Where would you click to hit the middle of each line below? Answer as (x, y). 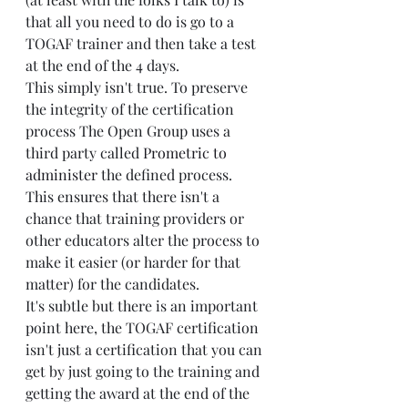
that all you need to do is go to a (132, 22)
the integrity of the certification (132, 109)
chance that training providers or (137, 219)
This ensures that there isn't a (124, 197)
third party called (84, 153)
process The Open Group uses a (130, 131)
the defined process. (167, 175)
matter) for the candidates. (112, 284)
